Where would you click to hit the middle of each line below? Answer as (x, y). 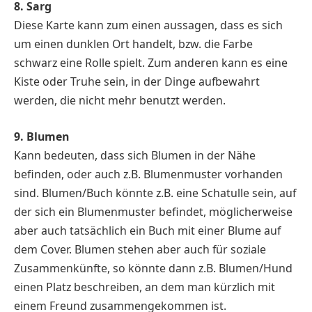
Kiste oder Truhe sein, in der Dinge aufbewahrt (137, 82)
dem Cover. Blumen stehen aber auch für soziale (140, 249)
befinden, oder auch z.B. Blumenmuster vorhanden (148, 174)
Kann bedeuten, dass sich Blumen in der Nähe (135, 155)
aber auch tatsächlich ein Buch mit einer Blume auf (147, 230)
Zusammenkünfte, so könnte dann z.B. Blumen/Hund (153, 268)
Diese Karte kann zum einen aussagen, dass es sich (148, 25)
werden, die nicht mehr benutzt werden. (120, 101)
